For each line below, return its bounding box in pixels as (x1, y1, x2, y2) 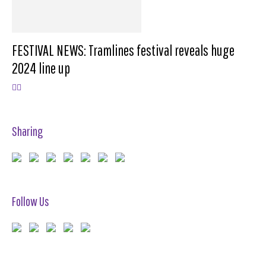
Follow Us (12, 194, 49, 208)
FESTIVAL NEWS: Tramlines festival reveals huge (12, 42, 235, 59)
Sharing (12, 123, 43, 138)
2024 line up (12, 59, 70, 77)
